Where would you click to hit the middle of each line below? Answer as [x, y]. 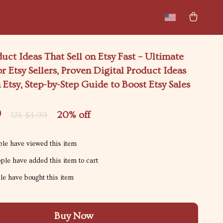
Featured [132, 17]
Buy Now [74, 216]
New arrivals [89, 17]
